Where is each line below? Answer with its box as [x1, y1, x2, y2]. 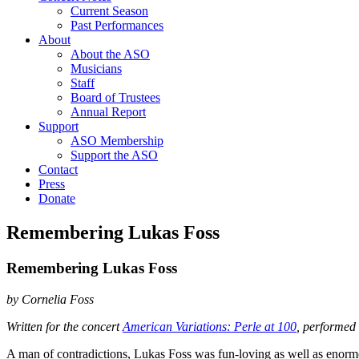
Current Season [71, 4, 148, 18]
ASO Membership [71, 134, 163, 147]
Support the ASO [71, 148, 158, 162]
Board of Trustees [71, 91, 160, 104]
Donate [38, 192, 75, 205]
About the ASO [71, 47, 150, 61]
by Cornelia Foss [6, 292, 94, 306]
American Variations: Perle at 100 [123, 319, 296, 333]
